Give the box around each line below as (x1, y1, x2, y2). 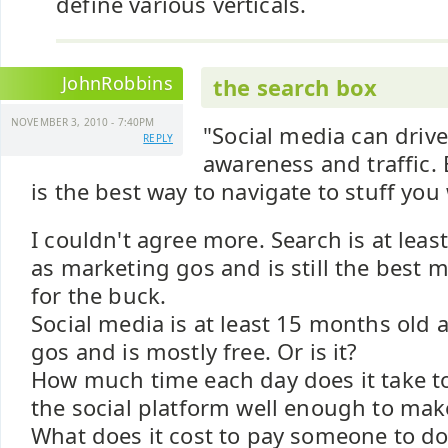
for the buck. (31, 281, 167, 310)
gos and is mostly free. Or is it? (31, 337, 358, 366)
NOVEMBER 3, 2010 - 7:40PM (11, 115, 155, 129)
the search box (213, 73, 377, 102)
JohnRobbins (62, 71, 173, 95)
